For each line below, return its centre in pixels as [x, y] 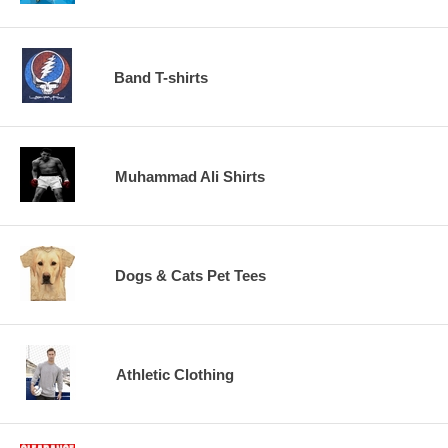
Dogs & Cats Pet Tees [190, 275]
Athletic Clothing [175, 374]
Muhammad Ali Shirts [190, 176]
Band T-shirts [161, 77]
